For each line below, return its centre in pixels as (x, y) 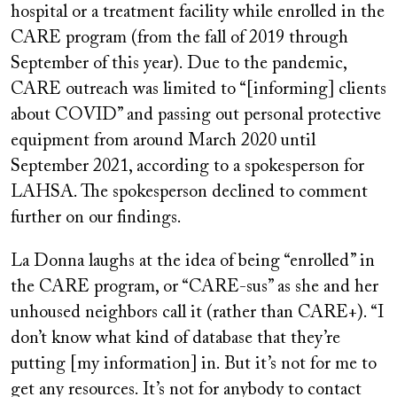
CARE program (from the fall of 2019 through (179, 39)
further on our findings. (96, 218)
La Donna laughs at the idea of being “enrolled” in (193, 262)
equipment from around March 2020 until (163, 141)
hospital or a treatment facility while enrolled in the (198, 13)
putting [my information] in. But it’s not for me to (194, 365)
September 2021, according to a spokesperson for (187, 167)
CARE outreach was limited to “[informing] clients (198, 90)
